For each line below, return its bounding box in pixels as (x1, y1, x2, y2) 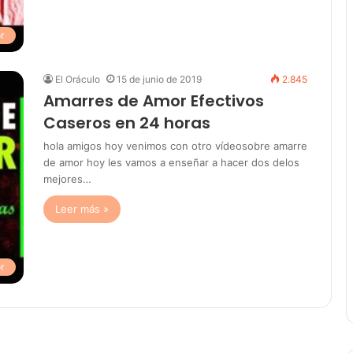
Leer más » (55, 203, 109, 215)
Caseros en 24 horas (43, 112, 210, 134)
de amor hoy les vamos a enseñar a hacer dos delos (43, 156, 299, 169)
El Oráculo (55, 73, 100, 85)
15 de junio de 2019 (117, 73, 202, 85)
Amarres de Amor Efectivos (43, 90, 264, 112)
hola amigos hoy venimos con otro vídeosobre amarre (43, 139, 307, 152)
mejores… (43, 173, 91, 185)
